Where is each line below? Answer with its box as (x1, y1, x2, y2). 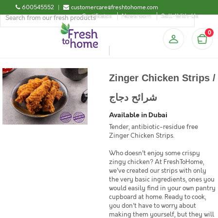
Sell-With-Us (161, 12, 199, 20)
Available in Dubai (109, 110, 167, 120)
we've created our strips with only (109, 166, 206, 175)
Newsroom (122, 12, 151, 20)
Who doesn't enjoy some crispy (109, 149, 200, 158)
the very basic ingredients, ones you (109, 175, 215, 184)
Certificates (82, 12, 112, 20)
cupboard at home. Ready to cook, (109, 193, 206, 201)
